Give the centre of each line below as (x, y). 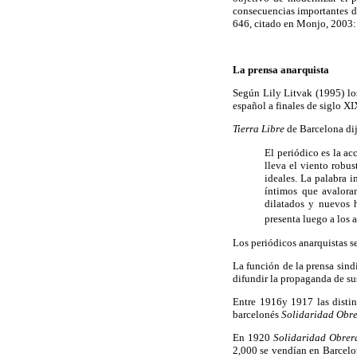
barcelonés (257, 315)
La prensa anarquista (281, 69)
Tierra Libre (259, 129)
